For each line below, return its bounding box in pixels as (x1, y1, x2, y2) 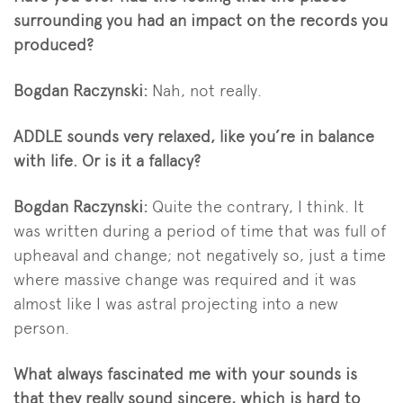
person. (13, 318, 69, 338)
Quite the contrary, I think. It (152, 197, 364, 217)
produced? (13, 35, 94, 55)
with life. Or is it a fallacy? (13, 151, 201, 171)
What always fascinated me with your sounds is (13, 364, 357, 384)
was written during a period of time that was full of (13, 221, 386, 241)
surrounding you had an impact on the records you (13, 11, 388, 31)
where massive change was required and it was (13, 270, 356, 290)
